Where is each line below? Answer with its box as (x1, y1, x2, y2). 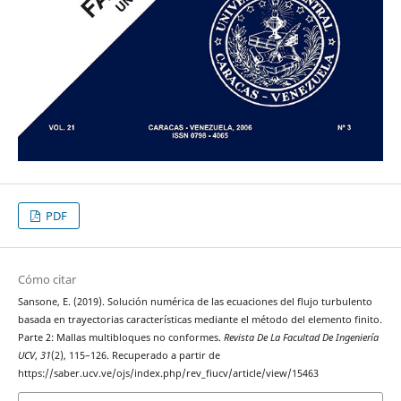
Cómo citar (17, 271, 76, 288)
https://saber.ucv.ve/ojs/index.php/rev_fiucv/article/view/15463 (17, 367, 319, 380)
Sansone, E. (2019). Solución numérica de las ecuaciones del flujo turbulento (17, 295, 372, 309)
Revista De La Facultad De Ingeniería (223, 331, 379, 345)
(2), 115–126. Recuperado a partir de (50, 349, 220, 363)
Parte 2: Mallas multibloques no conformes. (17, 331, 224, 345)
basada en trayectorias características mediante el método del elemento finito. (17, 313, 382, 327)
